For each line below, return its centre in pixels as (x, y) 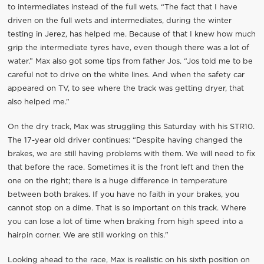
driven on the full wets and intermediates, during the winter (119, 21)
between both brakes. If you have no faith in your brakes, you (123, 194)
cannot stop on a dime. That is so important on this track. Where (127, 208)
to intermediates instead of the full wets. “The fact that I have (122, 7)
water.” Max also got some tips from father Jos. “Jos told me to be (130, 61)
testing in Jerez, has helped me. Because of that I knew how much (131, 34)
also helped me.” (38, 102)
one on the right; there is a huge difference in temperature (117, 181)
